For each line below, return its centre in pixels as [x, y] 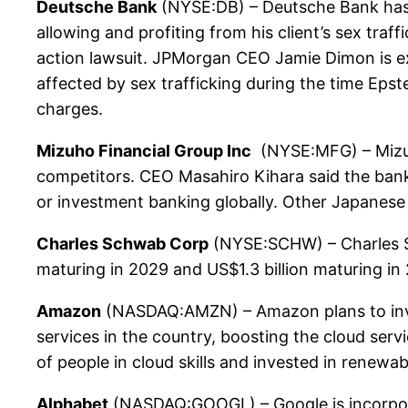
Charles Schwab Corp [122, 243]
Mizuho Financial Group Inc [144, 150]
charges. [70, 108]
